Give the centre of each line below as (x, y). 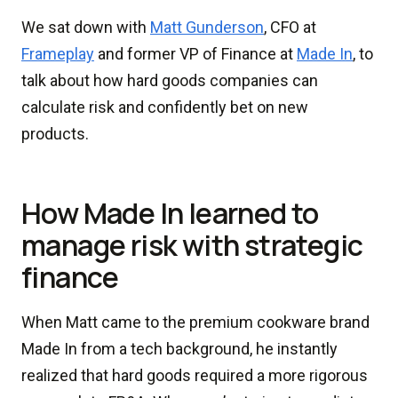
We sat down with (86, 27)
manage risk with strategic (192, 245)
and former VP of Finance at (195, 54)
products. (57, 134)
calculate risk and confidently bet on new (165, 107)
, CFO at (290, 27)
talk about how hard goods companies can (170, 80)
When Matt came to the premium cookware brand (195, 322)
